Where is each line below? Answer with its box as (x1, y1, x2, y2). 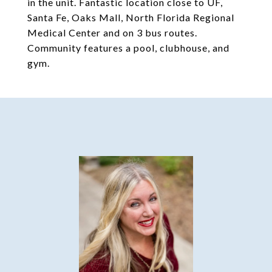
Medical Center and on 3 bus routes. (27, 27, 197, 38)
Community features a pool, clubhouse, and (27, 42, 229, 53)
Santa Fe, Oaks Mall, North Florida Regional (27, 12, 234, 23)
